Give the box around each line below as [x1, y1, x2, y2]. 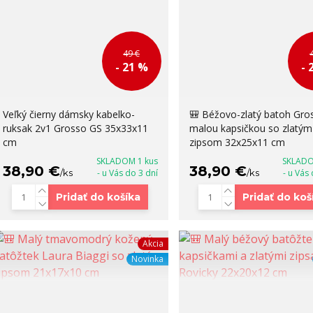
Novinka [131, 253, 163, 265]
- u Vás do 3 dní [96, 167, 158, 180]
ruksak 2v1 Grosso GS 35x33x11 [2, 122, 148, 136]
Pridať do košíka [56, 191, 141, 204]
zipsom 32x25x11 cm [189, 136, 285, 150]
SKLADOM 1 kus [96, 155, 158, 168]
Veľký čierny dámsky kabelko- [2, 108, 135, 122]
